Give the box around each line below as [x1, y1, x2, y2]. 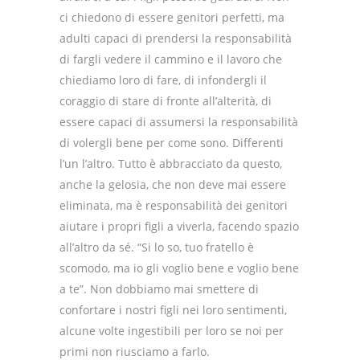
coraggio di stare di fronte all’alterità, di [59, 93, 272, 109]
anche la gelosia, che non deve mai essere [59, 177, 286, 193]
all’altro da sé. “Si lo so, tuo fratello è [59, 239, 254, 256]
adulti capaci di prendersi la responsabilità [59, 31, 292, 47]
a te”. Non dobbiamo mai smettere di [59, 281, 259, 297]
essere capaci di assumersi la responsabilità [59, 114, 298, 130]
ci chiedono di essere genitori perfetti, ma [59, 10, 284, 26]
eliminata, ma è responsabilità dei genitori [59, 198, 288, 214]
